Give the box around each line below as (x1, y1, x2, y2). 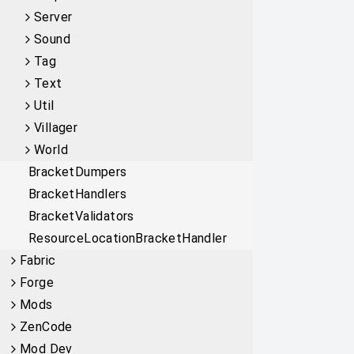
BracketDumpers (28, 164, 127, 179)
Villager (34, 120, 78, 135)
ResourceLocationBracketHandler (28, 231, 227, 246)
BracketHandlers (28, 186, 126, 201)
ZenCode (20, 319, 73, 334)
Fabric (20, 253, 56, 268)
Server (34, 9, 73, 24)
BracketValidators (28, 209, 134, 224)
